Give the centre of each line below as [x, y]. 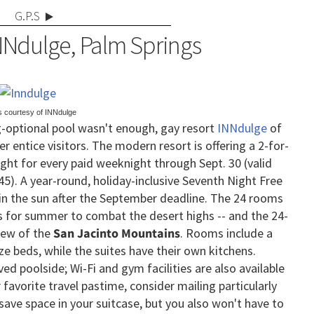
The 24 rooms [247, 198]
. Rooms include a [226, 233]
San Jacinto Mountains [117, 233]
